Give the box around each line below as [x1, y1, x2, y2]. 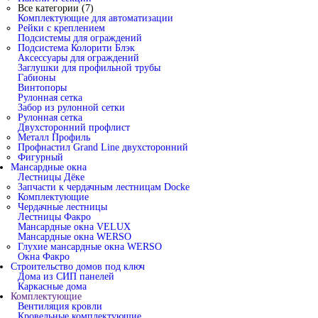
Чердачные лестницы [18, 202, 107, 212]
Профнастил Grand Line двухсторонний [18, 142, 188, 153]
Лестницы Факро [18, 212, 91, 222]
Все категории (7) [18, 3, 94, 13]
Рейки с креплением [18, 23, 105, 33]
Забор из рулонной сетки [18, 102, 125, 113]
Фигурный [18, 152, 63, 163]
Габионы [18, 72, 55, 83]
